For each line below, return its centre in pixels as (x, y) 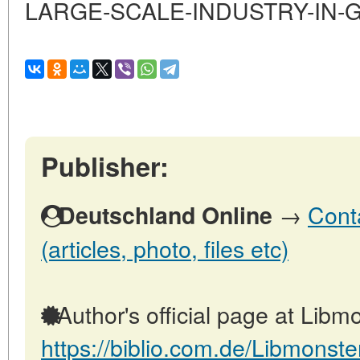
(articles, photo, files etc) (165, 248)
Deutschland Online (166, 215)
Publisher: (105, 166)
